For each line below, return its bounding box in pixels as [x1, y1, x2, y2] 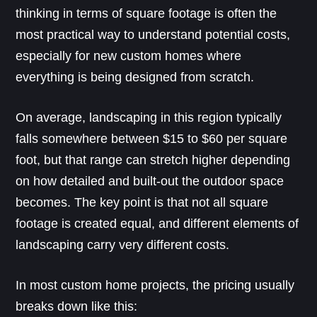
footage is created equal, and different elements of [16, 216, 299, 231]
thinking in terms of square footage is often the [16, 6, 277, 21]
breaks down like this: [16, 299, 138, 313]
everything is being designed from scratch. [16, 69, 255, 84]
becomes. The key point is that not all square [16, 195, 269, 209]
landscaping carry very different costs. [16, 237, 230, 252]
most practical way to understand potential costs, [16, 27, 291, 42]
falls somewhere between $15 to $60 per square [16, 131, 288, 146]
